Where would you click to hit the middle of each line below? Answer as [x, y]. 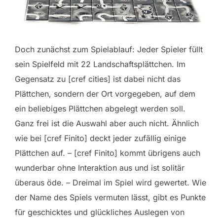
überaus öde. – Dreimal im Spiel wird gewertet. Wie [110, 182]
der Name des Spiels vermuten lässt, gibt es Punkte [110, 197]
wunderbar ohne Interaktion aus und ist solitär [100, 167]
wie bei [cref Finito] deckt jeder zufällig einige [100, 138]
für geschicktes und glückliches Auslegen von [100, 212]
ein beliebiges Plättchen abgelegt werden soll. [100, 108]
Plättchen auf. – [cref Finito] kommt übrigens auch [108, 153]
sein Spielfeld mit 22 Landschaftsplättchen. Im [100, 64]
